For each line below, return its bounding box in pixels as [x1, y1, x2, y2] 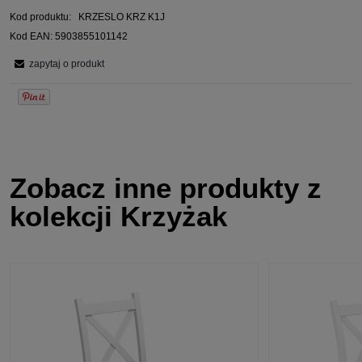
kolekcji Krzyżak [10, 200, 227, 233]
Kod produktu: [10, 11, 71, 23]
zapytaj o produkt [29, 58, 104, 70]
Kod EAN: [10, 31, 53, 43]
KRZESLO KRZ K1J [78, 11, 165, 23]
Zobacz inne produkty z [10, 172, 322, 204]
